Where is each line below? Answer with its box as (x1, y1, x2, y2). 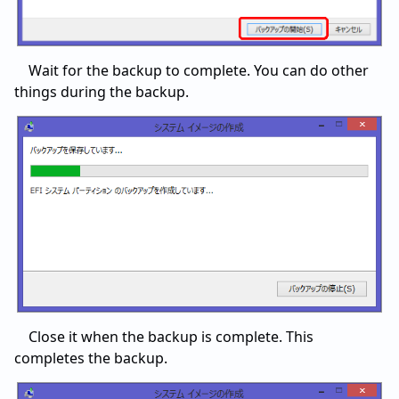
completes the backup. (14, 347, 167, 368)
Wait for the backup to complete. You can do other (28, 61, 369, 81)
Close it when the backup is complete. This (28, 326, 313, 346)
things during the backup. (14, 82, 189, 102)
